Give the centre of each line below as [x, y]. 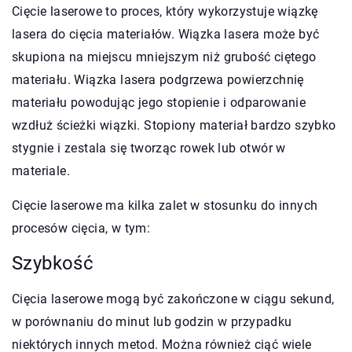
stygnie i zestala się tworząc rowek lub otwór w [149, 148]
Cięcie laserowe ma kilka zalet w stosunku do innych [165, 205]
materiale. [41, 170]
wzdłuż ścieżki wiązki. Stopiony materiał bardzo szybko [174, 125]
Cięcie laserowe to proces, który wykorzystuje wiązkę [165, 11]
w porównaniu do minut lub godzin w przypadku [152, 321]
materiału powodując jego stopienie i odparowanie [159, 102]
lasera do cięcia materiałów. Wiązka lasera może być [166, 34]
